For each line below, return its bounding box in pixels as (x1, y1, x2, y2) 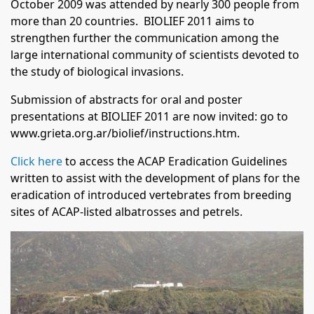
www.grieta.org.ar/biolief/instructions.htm (11, 125, 237, 141)
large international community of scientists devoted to (11, 47, 299, 62)
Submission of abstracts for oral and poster (11, 92, 243, 107)
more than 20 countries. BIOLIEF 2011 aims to (11, 13, 254, 29)
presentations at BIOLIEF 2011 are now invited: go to (11, 109, 288, 124)
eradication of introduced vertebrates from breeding (11, 187, 292, 203)
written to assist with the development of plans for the (11, 170, 300, 186)
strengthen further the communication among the (11, 30, 279, 46)
